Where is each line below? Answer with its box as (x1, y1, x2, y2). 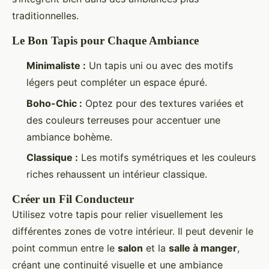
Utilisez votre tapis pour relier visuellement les (12, 208, 223, 220)
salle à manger (169, 241, 237, 254)
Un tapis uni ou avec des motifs (86, 59, 233, 72)
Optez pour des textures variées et (82, 97, 244, 109)
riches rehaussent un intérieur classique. (26, 168, 207, 180)
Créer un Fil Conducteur (12, 192, 134, 205)
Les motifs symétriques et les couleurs (78, 151, 256, 163)
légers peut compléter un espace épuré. (26, 76, 207, 89)
